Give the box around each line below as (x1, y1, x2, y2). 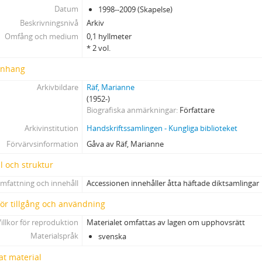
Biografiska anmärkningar (87, 105, 177, 115)
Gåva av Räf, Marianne (87, 139, 164, 149)
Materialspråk (30, 230, 78, 241)
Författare (180, 105, 215, 115)
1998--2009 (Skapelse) (98, 4, 173, 15)
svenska (98, 231, 127, 242)
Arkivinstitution (24, 123, 78, 133)
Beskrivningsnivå (19, 18, 78, 28)
